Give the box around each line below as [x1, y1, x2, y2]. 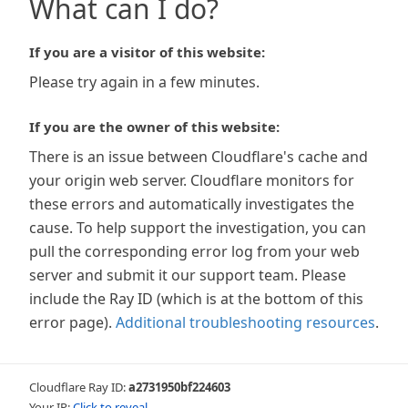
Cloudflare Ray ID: [29, 379, 128, 395]
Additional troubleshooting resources [116, 312, 375, 332]
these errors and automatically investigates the [29, 194, 354, 214]
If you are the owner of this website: [29, 117, 280, 136]
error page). [29, 312, 112, 332]
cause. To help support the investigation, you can [29, 218, 366, 238]
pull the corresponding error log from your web [29, 241, 360, 261]
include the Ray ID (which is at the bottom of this [29, 289, 363, 309]
